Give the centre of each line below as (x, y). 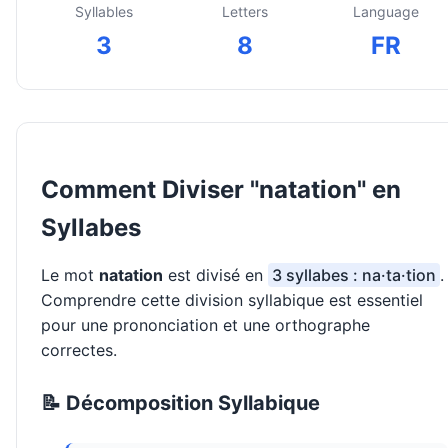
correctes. (79, 350)
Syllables (103, 12)
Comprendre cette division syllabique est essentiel (232, 300)
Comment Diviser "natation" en (221, 190)
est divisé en (215, 275)
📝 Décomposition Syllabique (180, 403)
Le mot (70, 275)
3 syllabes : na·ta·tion (354, 275)
